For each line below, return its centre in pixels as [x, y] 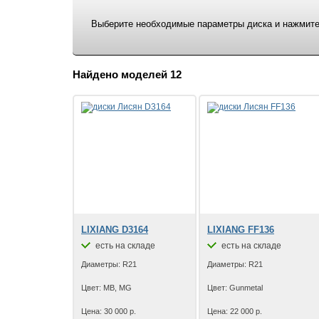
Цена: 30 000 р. [109, 311]
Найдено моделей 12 [127, 74]
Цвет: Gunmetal [235, 288]
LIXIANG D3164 [115, 230]
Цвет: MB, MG [106, 288]
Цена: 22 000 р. [235, 311]
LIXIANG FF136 [241, 230]
